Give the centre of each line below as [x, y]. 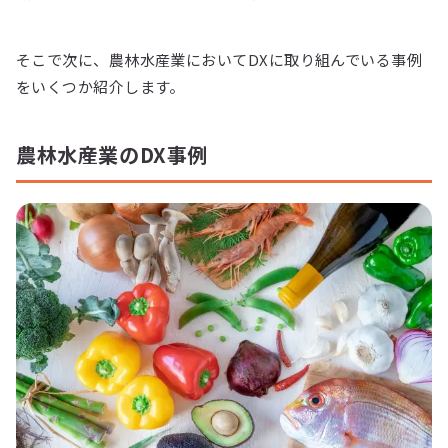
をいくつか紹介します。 [100, 87]
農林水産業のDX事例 [112, 155]
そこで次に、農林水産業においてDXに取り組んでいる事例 [219, 60]
